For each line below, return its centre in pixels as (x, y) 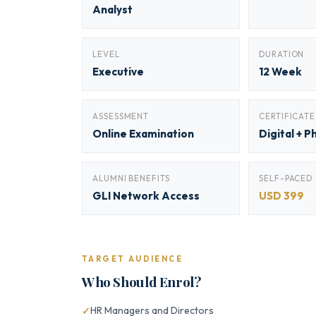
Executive (118, 72)
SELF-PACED (286, 178)
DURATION (282, 54)
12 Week (280, 72)
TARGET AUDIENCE (132, 259)
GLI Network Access (146, 196)
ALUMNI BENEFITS (131, 178)
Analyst (113, 10)
